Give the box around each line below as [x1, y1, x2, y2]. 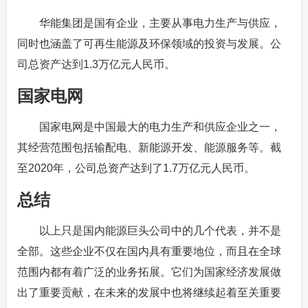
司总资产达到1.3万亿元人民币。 [16, 58, 175, 70]
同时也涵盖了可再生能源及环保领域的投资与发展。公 [16, 38, 281, 49]
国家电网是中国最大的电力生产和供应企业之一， [38, 121, 281, 133]
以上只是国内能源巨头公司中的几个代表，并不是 [38, 225, 281, 236]
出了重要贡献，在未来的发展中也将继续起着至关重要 [16, 287, 281, 298]
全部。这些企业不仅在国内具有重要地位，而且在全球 [16, 245, 281, 257]
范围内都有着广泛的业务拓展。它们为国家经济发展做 [16, 266, 281, 278]
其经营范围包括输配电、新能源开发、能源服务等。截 [16, 142, 281, 153]
